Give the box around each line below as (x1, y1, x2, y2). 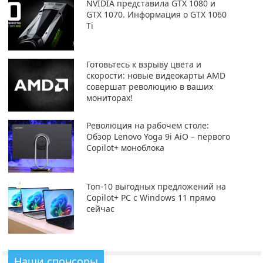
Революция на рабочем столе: (86, 119, 209, 131)
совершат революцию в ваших (86, 80, 213, 92)
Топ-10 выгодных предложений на (86, 180, 226, 192)
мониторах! (86, 92, 133, 103)
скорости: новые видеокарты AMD (86, 69, 225, 81)
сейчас (86, 203, 114, 214)
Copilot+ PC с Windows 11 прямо (86, 191, 215, 203)
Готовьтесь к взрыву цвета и (86, 58, 201, 70)
